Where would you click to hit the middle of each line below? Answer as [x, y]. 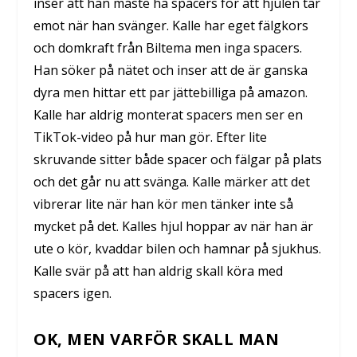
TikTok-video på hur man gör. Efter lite [151, 137]
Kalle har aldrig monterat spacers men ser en [169, 114]
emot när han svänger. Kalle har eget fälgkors [171, 25]
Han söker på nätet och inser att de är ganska [171, 70]
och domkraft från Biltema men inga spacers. [168, 47]
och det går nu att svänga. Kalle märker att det [172, 181]
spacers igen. [73, 293]
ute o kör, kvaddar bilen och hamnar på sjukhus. [178, 248]
